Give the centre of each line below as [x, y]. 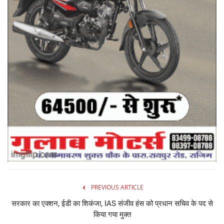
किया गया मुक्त [112, 214]
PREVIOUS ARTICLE [117, 187]
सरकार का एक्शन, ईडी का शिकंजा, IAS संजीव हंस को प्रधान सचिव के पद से [112, 203]
